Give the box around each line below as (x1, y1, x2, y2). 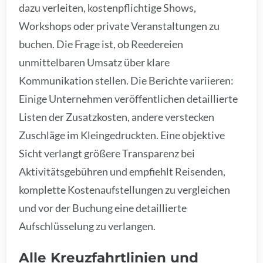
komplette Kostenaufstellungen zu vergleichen (19, 183, 231, 196)
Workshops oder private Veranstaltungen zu (19, 19, 220, 32)
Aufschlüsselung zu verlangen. (19, 219, 156, 232)
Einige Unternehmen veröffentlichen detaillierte (19, 92, 238, 105)
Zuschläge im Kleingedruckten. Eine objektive (19, 128, 225, 141)
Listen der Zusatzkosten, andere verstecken (19, 110, 215, 123)
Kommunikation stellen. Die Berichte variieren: (19, 73, 234, 87)
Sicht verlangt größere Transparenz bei (19, 146, 195, 160)
